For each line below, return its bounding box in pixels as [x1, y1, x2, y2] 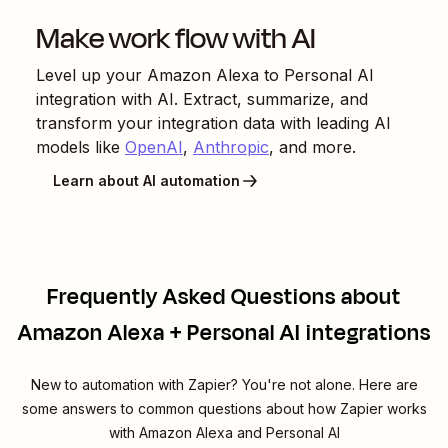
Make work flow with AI [36, 16, 316, 60]
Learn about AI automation [53, 172, 240, 190]
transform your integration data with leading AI [36, 112, 391, 133]
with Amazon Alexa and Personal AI [108, 423, 340, 441]
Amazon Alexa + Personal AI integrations [17, 316, 431, 349]
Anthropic [193, 136, 269, 157]
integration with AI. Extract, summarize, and [36, 88, 368, 109]
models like [36, 136, 120, 157]
